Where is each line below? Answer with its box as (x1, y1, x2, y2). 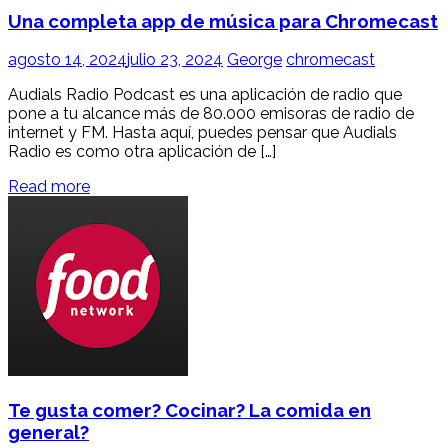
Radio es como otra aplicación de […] (8, 142, 276, 162)
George (227, 50, 282, 70)
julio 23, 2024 (127, 50, 223, 70)
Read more (8, 177, 90, 197)
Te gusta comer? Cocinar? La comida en (8, 398, 371, 421)
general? (8, 420, 89, 443)
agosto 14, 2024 (8, 50, 127, 70)
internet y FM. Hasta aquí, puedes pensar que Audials (8, 123, 397, 143)
